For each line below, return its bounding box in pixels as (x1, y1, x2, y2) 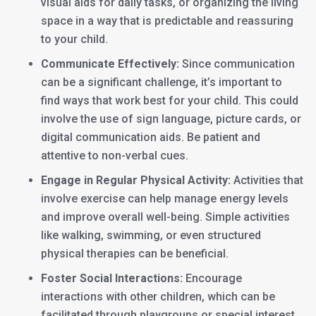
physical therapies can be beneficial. (40, 247, 229, 260)
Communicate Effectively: (40, 57, 179, 71)
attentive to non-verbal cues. (40, 149, 188, 162)
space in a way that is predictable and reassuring (40, 14, 293, 28)
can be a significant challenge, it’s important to (40, 75, 282, 89)
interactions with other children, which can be (40, 290, 275, 303)
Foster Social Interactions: (40, 272, 183, 285)
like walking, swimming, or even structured (40, 229, 261, 242)
